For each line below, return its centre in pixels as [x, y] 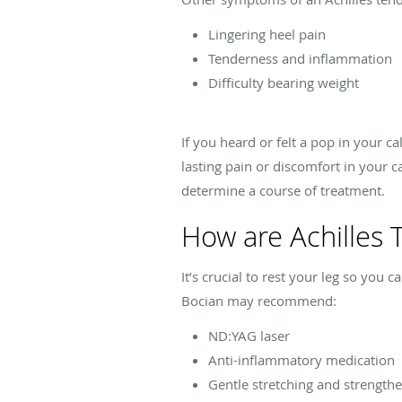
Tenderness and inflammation [300, 58]
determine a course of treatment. [283, 190]
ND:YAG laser [249, 335]
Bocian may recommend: [259, 300]
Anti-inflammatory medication [301, 359]
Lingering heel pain [267, 34]
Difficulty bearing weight [284, 82]
